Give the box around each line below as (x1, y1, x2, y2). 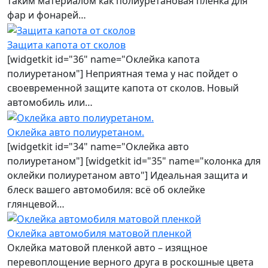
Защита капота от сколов (7, 38, 126, 51)
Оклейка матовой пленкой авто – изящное (7, 241, 208, 255)
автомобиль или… (7, 95, 93, 109)
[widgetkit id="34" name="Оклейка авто (7, 139, 189, 153)
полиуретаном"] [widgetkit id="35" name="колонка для (7, 154, 261, 167)
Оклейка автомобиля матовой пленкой (7, 227, 191, 240)
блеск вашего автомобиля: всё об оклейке (7, 182, 205, 196)
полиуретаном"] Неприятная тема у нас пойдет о (7, 66, 238, 80)
